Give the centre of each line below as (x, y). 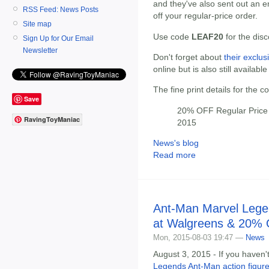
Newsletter (40, 50)
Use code (172, 36)
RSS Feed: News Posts (61, 9)
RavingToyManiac (52, 119)
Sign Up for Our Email (58, 38)
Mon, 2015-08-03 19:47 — (199, 238)
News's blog (176, 143)
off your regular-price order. (205, 16)
